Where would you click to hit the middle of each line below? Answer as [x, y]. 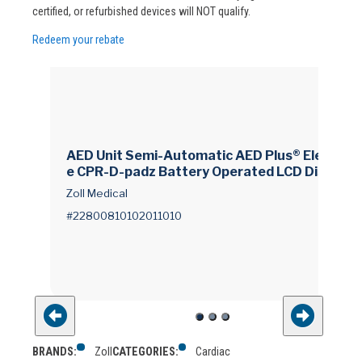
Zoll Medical [97, 193]
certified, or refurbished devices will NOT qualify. [141, 12]
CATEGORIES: [145, 351]
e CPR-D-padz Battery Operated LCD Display [209, 172]
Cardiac [213, 351]
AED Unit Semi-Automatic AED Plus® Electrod [212, 156]
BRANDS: [55, 351]
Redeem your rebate [78, 40]
